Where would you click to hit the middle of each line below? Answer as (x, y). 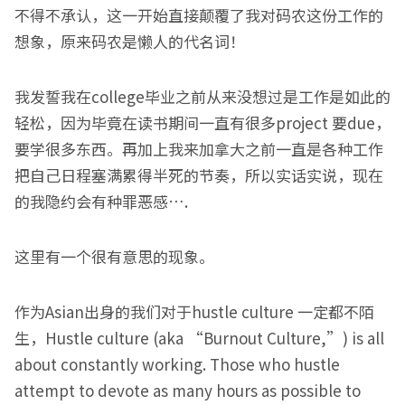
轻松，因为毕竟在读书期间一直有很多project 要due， (202, 122)
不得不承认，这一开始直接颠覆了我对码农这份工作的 (199, 15)
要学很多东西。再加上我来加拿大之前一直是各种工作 (199, 149)
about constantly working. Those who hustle (177, 364)
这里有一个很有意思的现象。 (114, 256)
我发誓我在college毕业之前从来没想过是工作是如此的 (202, 96)
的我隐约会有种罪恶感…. (101, 201)
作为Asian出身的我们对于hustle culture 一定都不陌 (194, 311)
